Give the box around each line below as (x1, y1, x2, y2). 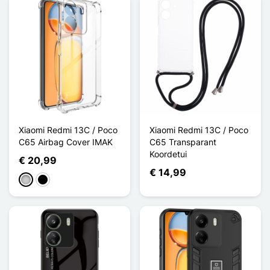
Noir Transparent (37, 175, 104, 186)
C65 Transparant (149, 136, 216, 147)
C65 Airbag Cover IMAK (19, 136, 113, 147)
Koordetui (149, 148, 187, 159)
